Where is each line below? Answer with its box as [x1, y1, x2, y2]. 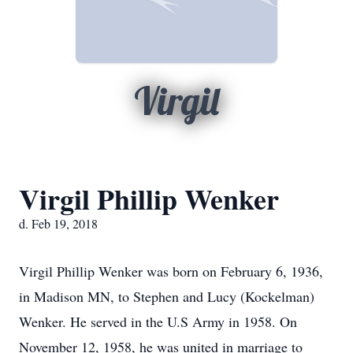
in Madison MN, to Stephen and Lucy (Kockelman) [19, 287, 314, 306]
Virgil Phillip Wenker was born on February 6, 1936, [19, 262, 323, 281]
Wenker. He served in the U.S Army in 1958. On [19, 312, 297, 331]
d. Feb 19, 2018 [19, 215, 98, 232]
